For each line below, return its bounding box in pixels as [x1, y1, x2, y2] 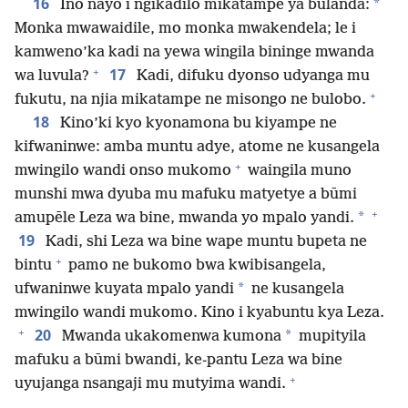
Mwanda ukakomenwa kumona [58, 328, 281, 346]
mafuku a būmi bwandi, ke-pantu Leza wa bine [15, 352, 342, 370]
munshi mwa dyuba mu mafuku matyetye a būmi [15, 186, 357, 204]
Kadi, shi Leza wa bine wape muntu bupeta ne [42, 233, 367, 251]
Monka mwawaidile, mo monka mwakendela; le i [15, 20, 356, 38]
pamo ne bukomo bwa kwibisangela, [65, 257, 326, 275]
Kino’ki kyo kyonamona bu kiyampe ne [56, 115, 337, 133]
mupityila [295, 328, 366, 346]
